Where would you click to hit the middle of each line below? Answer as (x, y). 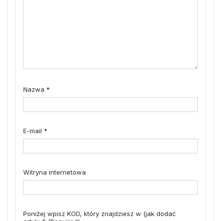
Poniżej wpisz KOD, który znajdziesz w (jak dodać (99, 213)
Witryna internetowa (55, 172)
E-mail (34, 130)
